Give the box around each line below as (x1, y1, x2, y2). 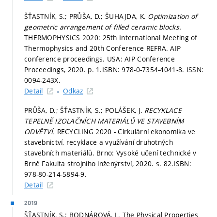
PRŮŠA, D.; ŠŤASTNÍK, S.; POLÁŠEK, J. (24, 105, 145, 115)
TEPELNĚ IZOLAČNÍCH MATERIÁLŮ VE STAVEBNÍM (24, 116, 184, 125)
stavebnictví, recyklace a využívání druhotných (24, 137, 173, 147)
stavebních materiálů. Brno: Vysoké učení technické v (24, 148, 197, 157)
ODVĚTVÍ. (24, 126, 57, 136)
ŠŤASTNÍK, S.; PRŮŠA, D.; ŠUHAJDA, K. (24, 12, 148, 21)
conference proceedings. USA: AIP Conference (24, 54, 175, 64)
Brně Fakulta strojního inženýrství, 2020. (24, 158, 156, 168)
